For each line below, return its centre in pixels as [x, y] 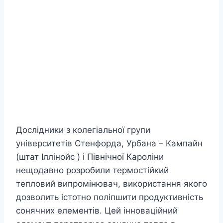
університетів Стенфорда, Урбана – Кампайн [109, 144]
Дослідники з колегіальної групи [83, 130]
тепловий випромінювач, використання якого [111, 184]
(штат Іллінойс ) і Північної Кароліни [90, 157]
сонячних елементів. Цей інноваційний [97, 211]
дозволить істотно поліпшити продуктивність [110, 197]
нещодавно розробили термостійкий [92, 170]
